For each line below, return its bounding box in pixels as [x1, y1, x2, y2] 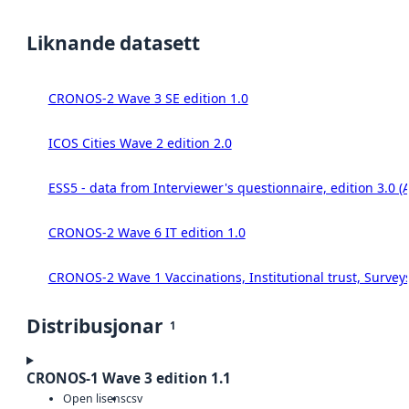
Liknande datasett [26, 29, 200, 56]
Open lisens [63, 391, 126, 407]
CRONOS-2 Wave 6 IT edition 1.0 [47, 223, 246, 241]
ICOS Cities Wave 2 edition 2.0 [47, 133, 232, 152]
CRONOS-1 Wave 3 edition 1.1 [26, 368, 231, 388]
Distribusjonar [26, 312, 163, 339]
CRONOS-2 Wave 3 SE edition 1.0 [47, 89, 248, 107]
